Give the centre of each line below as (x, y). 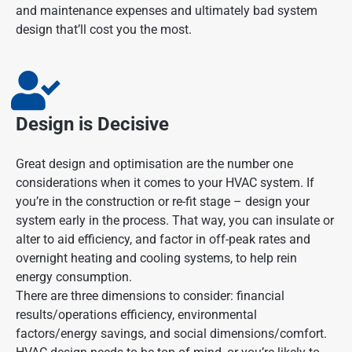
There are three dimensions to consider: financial (150, 296)
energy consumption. (74, 277)
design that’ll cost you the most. (105, 30)
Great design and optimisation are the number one (154, 164)
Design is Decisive (92, 125)
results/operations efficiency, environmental (136, 315)
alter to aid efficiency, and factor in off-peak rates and (163, 240)
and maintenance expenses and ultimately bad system (167, 11)
